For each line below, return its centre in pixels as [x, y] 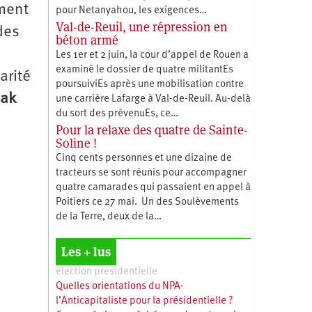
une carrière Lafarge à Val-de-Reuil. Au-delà [153, 99]
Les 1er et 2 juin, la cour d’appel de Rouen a [152, 55]
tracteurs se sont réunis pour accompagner [151, 173]
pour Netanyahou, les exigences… [131, 10]
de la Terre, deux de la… [108, 217]
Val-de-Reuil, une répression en [141, 26]
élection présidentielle [106, 272]
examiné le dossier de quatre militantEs [144, 70]
